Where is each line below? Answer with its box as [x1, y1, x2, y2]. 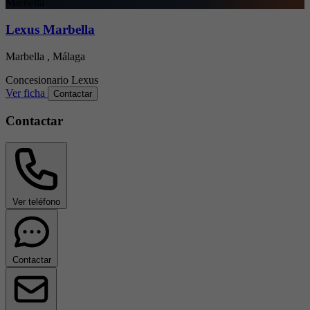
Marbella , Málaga [6, 50, 85, 62]
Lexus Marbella [6, 22, 95, 37]
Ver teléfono [12, 197, 60, 208]
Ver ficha [6, 86, 48, 99]
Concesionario [6, 73, 69, 86]
